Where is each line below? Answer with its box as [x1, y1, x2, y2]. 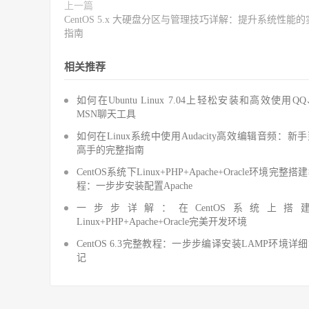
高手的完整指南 [77, 145, 144, 155]
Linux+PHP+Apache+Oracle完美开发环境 [77, 217, 247, 227]
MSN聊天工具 [77, 109, 136, 119]
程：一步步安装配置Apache [77, 181, 192, 191]
